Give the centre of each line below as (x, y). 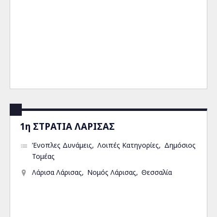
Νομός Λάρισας (112, 172)
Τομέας (43, 156)
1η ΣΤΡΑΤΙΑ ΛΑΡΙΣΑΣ (67, 126)
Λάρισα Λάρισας (57, 172)
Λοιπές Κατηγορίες (128, 145)
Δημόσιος (180, 145)
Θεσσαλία (157, 172)
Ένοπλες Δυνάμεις (62, 145)
